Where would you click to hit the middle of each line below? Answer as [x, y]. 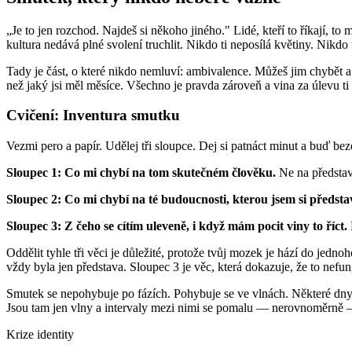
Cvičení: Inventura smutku [93, 115]
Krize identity [40, 334]
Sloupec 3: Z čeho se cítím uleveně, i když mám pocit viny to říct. [177, 225]
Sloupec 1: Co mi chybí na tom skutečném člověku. [141, 172]
